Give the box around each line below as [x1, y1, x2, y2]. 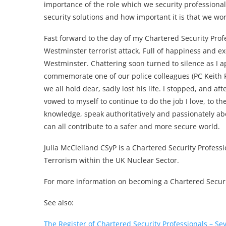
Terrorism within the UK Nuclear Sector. [44, 155, 179, 165]
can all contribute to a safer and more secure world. [44, 121, 220, 131]
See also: [44, 197, 74, 207]
